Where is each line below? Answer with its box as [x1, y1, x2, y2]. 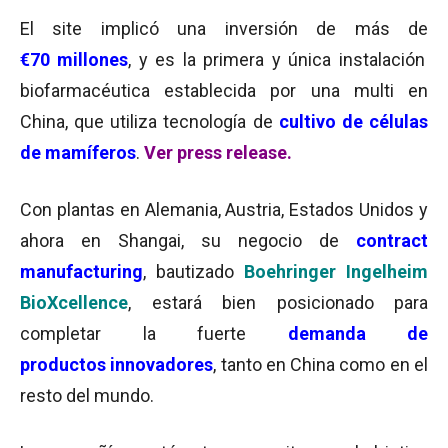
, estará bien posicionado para [128, 292, 428, 313]
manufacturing [20, 261, 143, 282]
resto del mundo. [20, 385, 154, 406]
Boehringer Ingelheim [244, 261, 428, 282]
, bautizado [143, 261, 244, 282]
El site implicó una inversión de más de [20, 18, 428, 39]
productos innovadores [20, 354, 214, 375]
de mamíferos [20, 142, 136, 163]
